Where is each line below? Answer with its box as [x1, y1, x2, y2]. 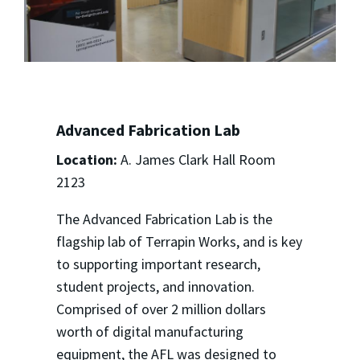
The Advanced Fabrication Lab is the [55, 210, 272, 229]
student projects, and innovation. [55, 277, 255, 297]
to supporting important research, [55, 255, 260, 274]
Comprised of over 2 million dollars [55, 300, 266, 319]
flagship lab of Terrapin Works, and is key [55, 232, 302, 252]
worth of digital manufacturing [55, 322, 243, 342]
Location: [55, 150, 117, 170]
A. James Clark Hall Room [117, 150, 276, 170]
